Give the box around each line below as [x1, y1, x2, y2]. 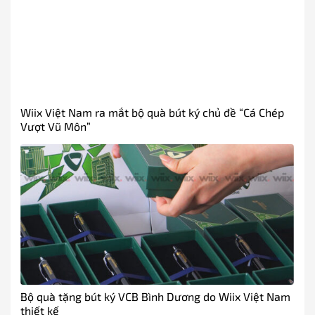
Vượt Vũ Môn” [20, 120, 91, 134]
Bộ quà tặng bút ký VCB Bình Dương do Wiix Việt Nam [20, 290, 290, 304]
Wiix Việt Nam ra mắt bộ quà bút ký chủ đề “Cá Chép [20, 105, 284, 120]
